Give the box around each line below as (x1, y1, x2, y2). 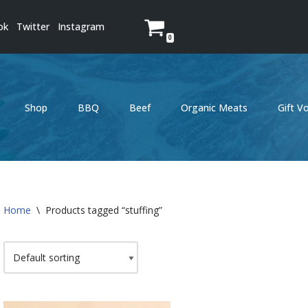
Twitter (16, 20, 49, 33)
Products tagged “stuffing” (45, 203, 162, 217)
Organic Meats (181, 100, 247, 114)
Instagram (58, 20, 104, 33)
